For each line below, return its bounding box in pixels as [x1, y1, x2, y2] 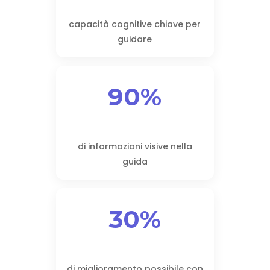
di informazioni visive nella [77, 140, 192, 152]
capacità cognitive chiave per [69, 18, 201, 30]
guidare [118, 33, 152, 45]
